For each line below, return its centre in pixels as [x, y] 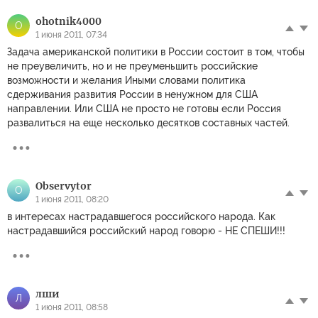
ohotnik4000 [68, 22]
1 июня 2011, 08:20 [72, 200]
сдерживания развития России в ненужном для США [132, 95]
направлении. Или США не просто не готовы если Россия [144, 109]
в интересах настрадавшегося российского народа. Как [141, 217]
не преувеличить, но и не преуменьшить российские [132, 66]
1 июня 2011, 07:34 [71, 35]
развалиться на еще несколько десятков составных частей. [148, 123]
